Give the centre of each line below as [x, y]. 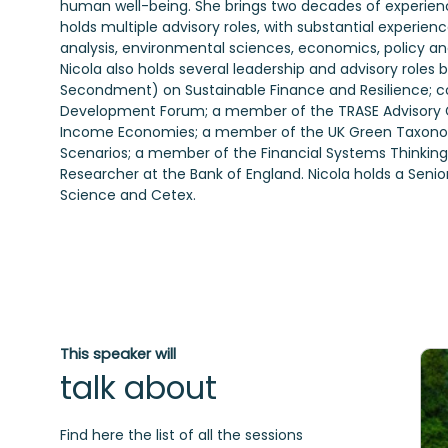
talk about [138, 388]
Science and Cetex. [128, 195]
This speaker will [118, 354]
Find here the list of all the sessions [181, 435]
